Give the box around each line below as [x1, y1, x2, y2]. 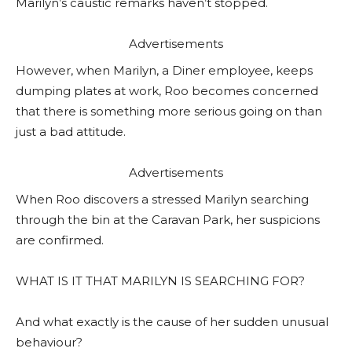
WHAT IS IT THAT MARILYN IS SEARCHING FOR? [16, 273, 305, 289]
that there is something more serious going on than [16, 104, 322, 119]
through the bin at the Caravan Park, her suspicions [16, 212, 320, 228]
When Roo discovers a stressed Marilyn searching [16, 192, 309, 207]
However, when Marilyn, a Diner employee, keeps [16, 63, 313, 79]
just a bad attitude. [16, 124, 126, 140]
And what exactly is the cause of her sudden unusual [16, 314, 328, 330]
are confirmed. [16, 233, 104, 248]
